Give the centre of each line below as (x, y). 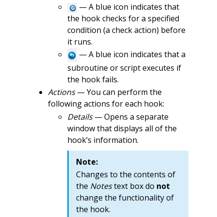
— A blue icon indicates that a (131, 54)
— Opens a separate (130, 116)
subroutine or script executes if (124, 68)
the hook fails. (93, 79)
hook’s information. (103, 140)
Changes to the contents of (125, 174)
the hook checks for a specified (123, 18)
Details (80, 116)
